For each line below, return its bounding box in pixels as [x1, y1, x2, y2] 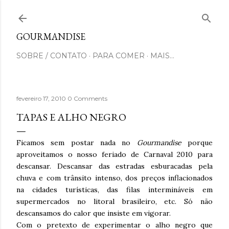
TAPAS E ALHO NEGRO [16, 110, 126, 124]
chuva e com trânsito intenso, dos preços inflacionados [16, 173, 213, 182]
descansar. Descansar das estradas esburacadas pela [16, 162, 213, 171]
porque [181, 138, 213, 147]
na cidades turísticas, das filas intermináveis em [16, 185, 213, 194]
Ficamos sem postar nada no [16, 138, 137, 147]
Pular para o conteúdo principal [51, 6, 178, 19]
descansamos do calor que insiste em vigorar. [16, 209, 171, 218]
